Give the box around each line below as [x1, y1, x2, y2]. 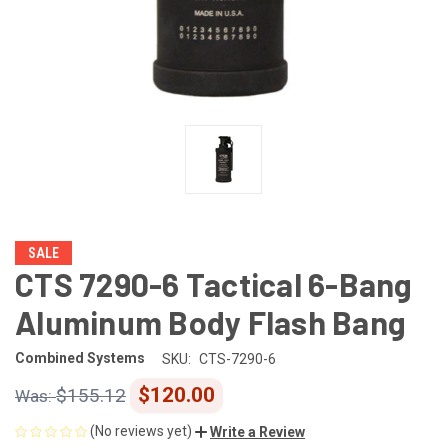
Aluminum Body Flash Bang [15, 302, 406, 341]
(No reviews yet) [90, 422, 192, 439]
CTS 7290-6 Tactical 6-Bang [15, 264, 413, 303]
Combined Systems [15, 350, 145, 367]
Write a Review [210, 423, 305, 440]
